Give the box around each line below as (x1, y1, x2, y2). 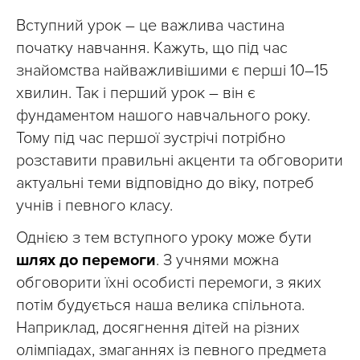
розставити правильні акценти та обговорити (16, 151, 343, 170)
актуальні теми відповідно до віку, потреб (16, 174, 314, 193)
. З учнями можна (156, 251, 279, 270)
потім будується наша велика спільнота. (16, 296, 305, 315)
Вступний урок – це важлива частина (16, 16, 284, 35)
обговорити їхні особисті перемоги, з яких (16, 273, 321, 292)
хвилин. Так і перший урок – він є (16, 84, 256, 103)
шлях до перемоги (16, 251, 156, 270)
